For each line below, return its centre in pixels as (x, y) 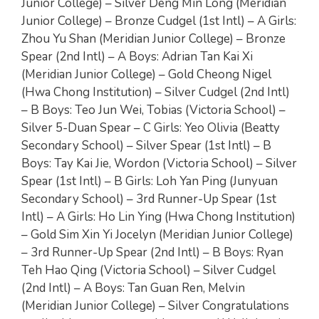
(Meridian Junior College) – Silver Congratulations (155, 306)
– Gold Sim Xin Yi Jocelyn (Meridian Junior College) (157, 235)
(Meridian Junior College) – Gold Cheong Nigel (146, 74)
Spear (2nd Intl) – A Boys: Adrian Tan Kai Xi (137, 57)
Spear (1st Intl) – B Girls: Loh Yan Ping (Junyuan (150, 181)
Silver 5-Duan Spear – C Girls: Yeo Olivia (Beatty (151, 128)
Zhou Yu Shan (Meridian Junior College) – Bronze (153, 39)
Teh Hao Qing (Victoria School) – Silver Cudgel (148, 270)
